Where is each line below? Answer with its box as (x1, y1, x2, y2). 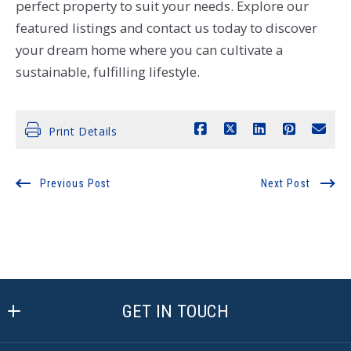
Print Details (48, 123, 118, 139)
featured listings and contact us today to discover (15, 19, 317, 38)
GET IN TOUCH (121, 300, 230, 322)
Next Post (261, 176, 311, 190)
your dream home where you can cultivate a (15, 41, 283, 60)
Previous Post (39, 176, 111, 190)
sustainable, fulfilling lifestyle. (15, 63, 200, 81)
